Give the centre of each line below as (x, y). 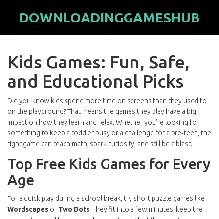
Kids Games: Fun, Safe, (99, 62)
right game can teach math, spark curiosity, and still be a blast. (100, 144)
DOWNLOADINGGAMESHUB (109, 17)
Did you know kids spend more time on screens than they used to (107, 101)
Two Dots (74, 209)
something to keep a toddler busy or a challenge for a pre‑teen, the (109, 133)
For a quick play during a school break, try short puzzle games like (106, 198)
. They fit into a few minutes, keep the (146, 209)
